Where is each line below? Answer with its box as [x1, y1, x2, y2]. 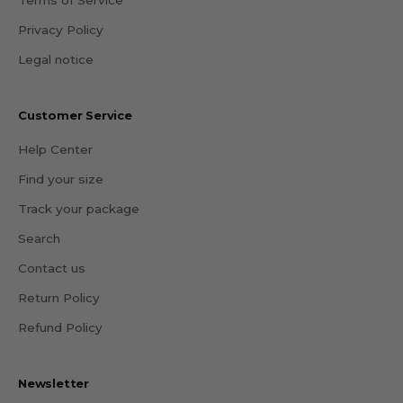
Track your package [18, 201, 139, 216]
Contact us [18, 260, 85, 275]
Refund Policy [18, 319, 103, 335]
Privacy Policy [18, 22, 103, 37]
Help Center [18, 141, 93, 157]
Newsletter [18, 375, 90, 390]
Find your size [18, 171, 103, 186]
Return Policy [18, 290, 100, 305]
